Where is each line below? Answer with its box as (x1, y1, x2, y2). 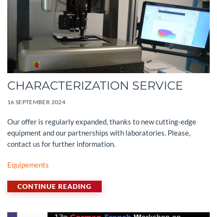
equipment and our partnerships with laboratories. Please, (7, 128, 190, 137)
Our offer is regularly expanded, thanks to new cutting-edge (7, 117, 196, 126)
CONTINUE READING (17, 182, 92, 191)
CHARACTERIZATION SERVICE (7, 78, 183, 93)
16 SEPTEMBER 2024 (7, 98, 65, 106)
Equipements (7, 160, 49, 169)
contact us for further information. (7, 139, 115, 148)
